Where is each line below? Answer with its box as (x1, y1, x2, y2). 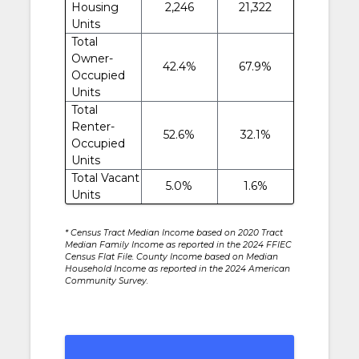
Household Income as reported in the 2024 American (64, 263, 290, 274)
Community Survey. (64, 275, 148, 286)
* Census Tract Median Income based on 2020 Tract (64, 227, 283, 238)
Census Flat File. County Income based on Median (64, 251, 278, 262)
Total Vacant (71, 170, 139, 185)
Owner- (71, 50, 113, 66)
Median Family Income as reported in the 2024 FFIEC (64, 239, 292, 250)
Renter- (71, 119, 115, 134)
